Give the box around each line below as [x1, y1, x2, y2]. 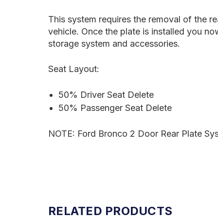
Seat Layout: [48, 63, 102, 74]
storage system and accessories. [48, 38, 180, 49]
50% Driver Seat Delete [58, 89, 156, 100]
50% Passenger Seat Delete [58, 102, 172, 113]
